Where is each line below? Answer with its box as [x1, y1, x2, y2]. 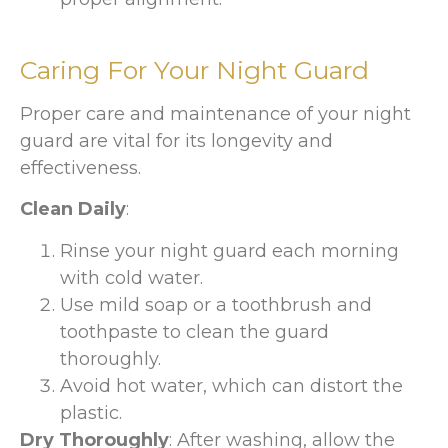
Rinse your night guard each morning [60, 239, 399, 262]
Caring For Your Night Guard [20, 54, 369, 85]
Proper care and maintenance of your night [20, 102, 411, 125]
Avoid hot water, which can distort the [60, 374, 403, 397]
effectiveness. [20, 156, 141, 179]
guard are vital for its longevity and [20, 129, 333, 152]
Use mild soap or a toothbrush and [60, 293, 372, 316]
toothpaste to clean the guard [60, 320, 329, 343]
